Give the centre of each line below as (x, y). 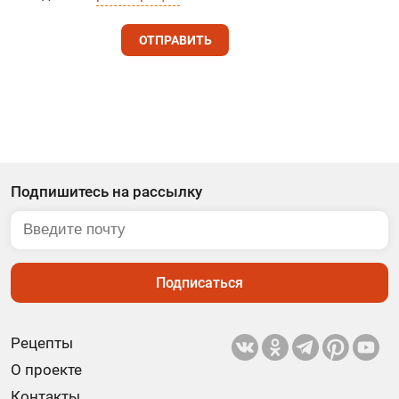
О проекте (46, 369)
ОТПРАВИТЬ (175, 40)
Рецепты (42, 342)
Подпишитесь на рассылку (106, 191)
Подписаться (199, 282)
